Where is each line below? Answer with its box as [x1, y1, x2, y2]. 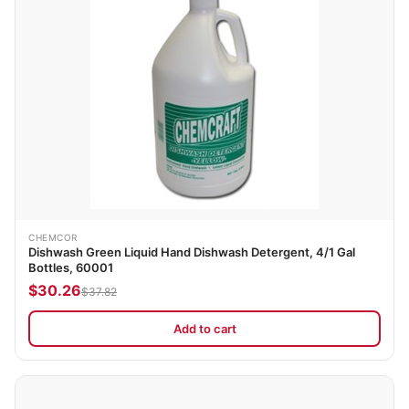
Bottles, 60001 [28, 260, 113, 276]
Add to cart [173, 320, 236, 336]
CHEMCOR [28, 232, 78, 244]
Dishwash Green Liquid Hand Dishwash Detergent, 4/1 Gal [28, 245, 355, 260]
